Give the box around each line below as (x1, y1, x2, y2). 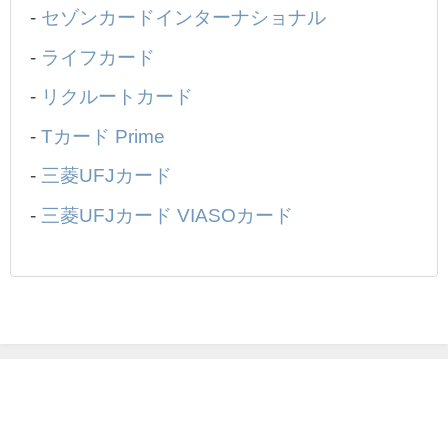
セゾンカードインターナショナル (41, 8, 327, 28)
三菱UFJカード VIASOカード (41, 205, 294, 225)
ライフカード (41, 47, 156, 67)
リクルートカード (41, 87, 194, 107)
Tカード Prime (41, 126, 166, 146)
